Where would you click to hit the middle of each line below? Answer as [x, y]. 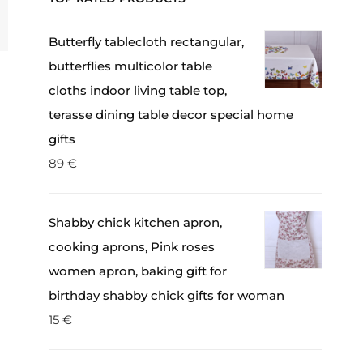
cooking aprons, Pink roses [131, 247]
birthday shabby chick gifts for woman [166, 295]
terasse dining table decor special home [171, 115]
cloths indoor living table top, [137, 90]
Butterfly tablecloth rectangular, [146, 42]
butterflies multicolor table [130, 66]
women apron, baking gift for [137, 271]
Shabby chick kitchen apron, [135, 222]
